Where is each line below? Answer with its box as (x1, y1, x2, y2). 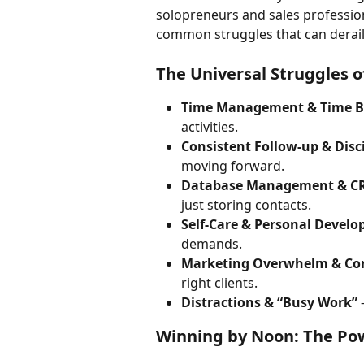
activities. (181, 118, 238, 136)
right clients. (181, 274, 258, 292)
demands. (181, 235, 242, 253)
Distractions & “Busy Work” (181, 293, 357, 312)
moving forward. (181, 157, 284, 175)
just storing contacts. (181, 196, 311, 214)
